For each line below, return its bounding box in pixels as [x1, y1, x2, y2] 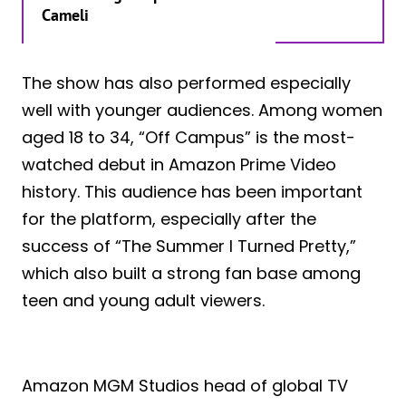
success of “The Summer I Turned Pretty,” [22, 234, 356, 257]
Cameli [42, 4, 89, 25]
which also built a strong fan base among [22, 261, 361, 285]
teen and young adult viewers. [22, 288, 265, 312]
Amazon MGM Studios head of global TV [22, 373, 348, 397]
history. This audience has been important [22, 179, 362, 203]
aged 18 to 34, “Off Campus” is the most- [22, 125, 355, 149]
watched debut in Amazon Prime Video [22, 152, 336, 176]
